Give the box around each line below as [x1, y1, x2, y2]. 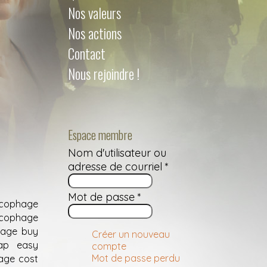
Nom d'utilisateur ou [68, 146, 166, 160]
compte [92, 240, 126, 252]
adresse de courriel [68, 160, 165, 173]
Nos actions [68, 23, 122, 44]
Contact [68, 43, 105, 64]
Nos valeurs [68, 2, 121, 23]
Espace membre [68, 126, 132, 144]
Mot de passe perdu [92, 252, 180, 264]
